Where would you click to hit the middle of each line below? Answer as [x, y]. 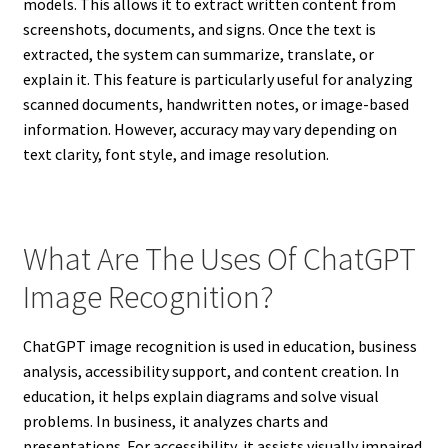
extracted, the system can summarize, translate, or [198, 53]
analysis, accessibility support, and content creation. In [210, 370]
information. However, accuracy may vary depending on [209, 128]
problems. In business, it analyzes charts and [175, 420]
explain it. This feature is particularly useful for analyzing [217, 78]
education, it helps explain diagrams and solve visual [200, 395]
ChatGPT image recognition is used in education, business [219, 345]
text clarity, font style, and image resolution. [175, 153]
